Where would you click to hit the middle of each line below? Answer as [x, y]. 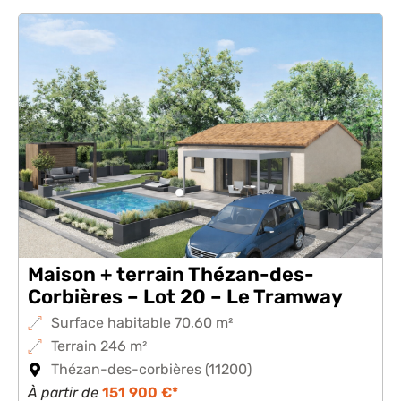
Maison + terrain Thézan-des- [171, 274]
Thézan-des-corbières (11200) [151, 369]
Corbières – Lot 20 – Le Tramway [185, 297]
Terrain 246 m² [99, 346]
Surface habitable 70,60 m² [142, 323]
